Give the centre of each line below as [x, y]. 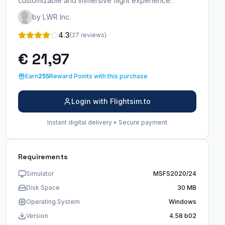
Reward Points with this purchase [98, 76]
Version [37, 216]
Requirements [43, 157]
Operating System [53, 202]
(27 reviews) [88, 35]
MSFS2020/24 [175, 174]
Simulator [40, 174]
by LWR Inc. [51, 17]
